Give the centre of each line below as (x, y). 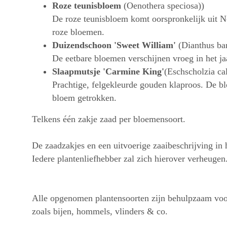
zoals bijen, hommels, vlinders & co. (100, 211)
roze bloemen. (78, 32)
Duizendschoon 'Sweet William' (114, 45)
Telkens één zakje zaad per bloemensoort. (109, 119)
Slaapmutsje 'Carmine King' (108, 71)
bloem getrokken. (84, 98)
